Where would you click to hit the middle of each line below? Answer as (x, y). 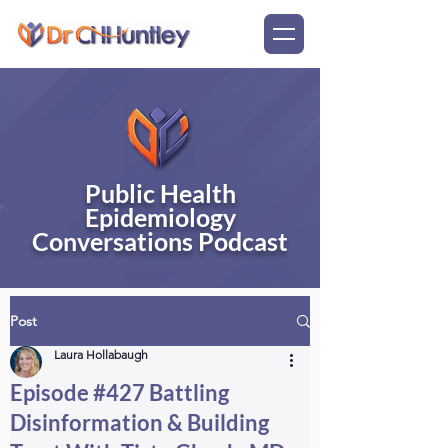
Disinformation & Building (139, 422)
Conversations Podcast (160, 241)
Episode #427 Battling (119, 392)
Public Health (160, 193)
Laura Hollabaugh (101, 354)
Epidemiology (160, 217)
